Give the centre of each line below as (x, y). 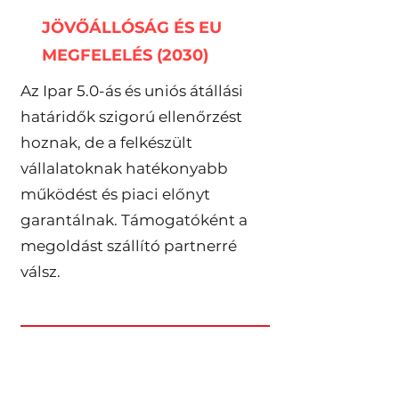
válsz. (40, 272)
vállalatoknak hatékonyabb (124, 168)
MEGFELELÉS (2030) (125, 55)
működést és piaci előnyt (115, 194)
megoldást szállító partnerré (128, 246)
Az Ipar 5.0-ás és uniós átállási (131, 91)
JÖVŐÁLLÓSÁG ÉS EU (131, 28)
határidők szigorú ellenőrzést (131, 117)
